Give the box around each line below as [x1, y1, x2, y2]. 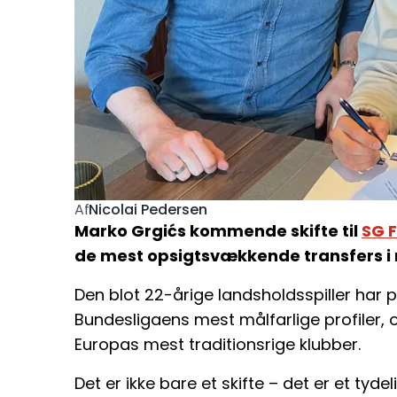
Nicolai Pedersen [89, 198, 208, 220]
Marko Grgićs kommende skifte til [74, 220, 362, 243]
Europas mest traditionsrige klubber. [74, 333, 361, 356]
